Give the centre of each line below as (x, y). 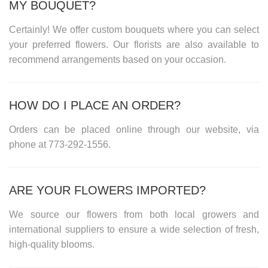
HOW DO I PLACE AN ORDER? (95, 105)
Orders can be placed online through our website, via (134, 129)
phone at (28, 144)
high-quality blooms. (52, 244)
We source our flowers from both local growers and (134, 214)
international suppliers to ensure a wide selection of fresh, (134, 229)
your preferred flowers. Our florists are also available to (134, 44)
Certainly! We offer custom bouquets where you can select (134, 29)
